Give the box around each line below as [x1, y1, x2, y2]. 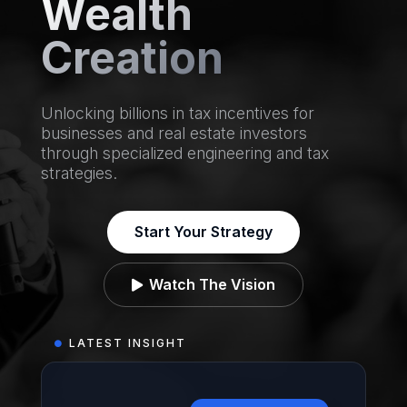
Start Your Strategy [134, 223, 273, 241]
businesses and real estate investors [40, 124, 307, 143]
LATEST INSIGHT [68, 336, 186, 350]
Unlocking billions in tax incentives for [40, 104, 314, 123]
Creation [40, 31, 223, 84]
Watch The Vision [148, 275, 275, 293]
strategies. [40, 164, 117, 183]
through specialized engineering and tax [40, 144, 329, 163]
